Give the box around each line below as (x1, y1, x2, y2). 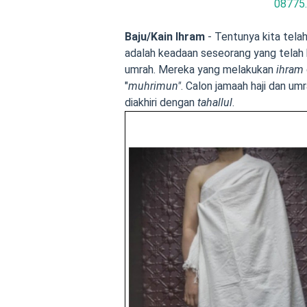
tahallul (197, 96, 232, 109)
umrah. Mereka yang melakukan (125, 63, 276, 76)
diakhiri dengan (125, 96, 197, 109)
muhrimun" (128, 79, 181, 93)
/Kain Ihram (147, 30, 205, 43)
